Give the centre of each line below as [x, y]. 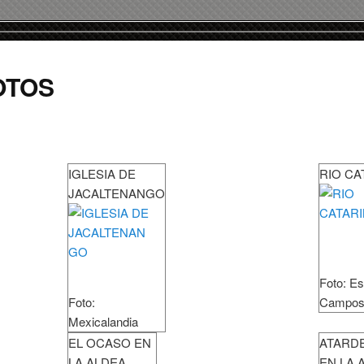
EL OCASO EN [110, 343]
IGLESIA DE [102, 174]
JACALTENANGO [117, 193]
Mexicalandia [103, 322]
